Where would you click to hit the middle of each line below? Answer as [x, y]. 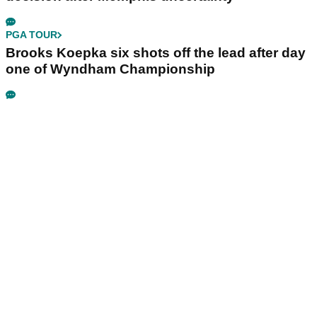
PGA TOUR [31, 35]
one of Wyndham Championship [110, 69]
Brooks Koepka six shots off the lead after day [156, 53]
